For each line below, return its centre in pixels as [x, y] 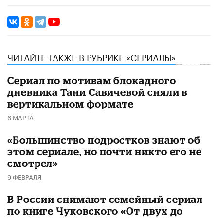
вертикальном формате [71, 103]
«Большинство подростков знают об [104, 139]
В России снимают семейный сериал [105, 199]
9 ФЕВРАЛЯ [24, 176]
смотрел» [33, 163]
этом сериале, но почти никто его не [105, 151]
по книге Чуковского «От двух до [95, 210]
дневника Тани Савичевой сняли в [98, 92]
